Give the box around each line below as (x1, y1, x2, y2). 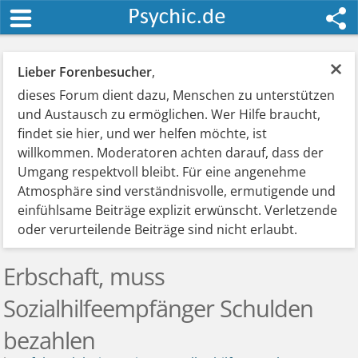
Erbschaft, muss (3, 261, 165, 292)
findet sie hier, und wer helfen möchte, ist (18, 125, 268, 142)
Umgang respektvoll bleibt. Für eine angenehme (18, 163, 307, 181)
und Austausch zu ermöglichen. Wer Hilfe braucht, (18, 105, 321, 123)
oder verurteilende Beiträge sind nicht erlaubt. (18, 221, 298, 238)
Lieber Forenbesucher (18, 63, 153, 81)
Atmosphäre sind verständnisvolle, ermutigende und (18, 182, 336, 200)
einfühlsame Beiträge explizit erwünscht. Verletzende (18, 201, 338, 219)
